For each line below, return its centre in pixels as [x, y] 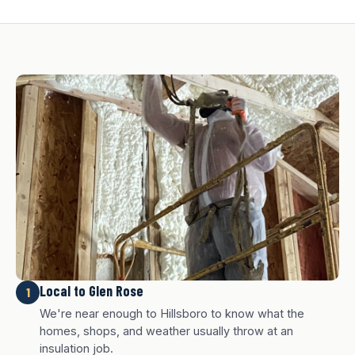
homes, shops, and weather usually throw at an [166, 331]
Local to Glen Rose [92, 291]
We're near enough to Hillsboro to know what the [172, 313]
